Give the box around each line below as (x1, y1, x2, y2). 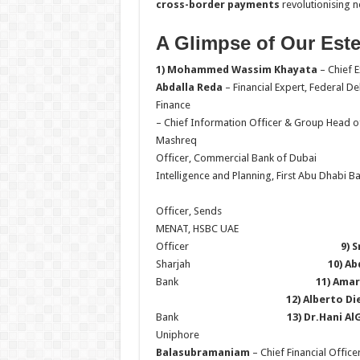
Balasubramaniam (155, 346, 252, 358)
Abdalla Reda (155, 81, 223, 93)
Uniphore (155, 329, 240, 341)
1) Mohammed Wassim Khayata (155, 63, 317, 76)
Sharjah (155, 258, 328, 270)
